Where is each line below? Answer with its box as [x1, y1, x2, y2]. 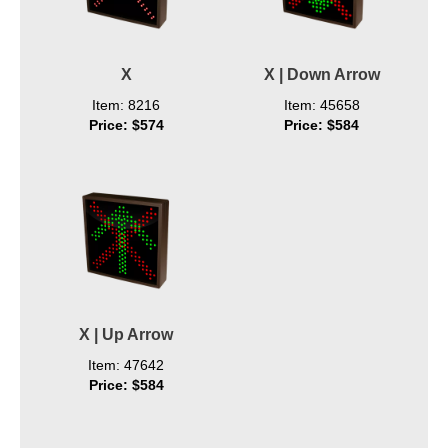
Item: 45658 [283, 97, 360, 114]
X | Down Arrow [263, 66, 380, 84]
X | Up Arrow [79, 326, 174, 344]
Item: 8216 [92, 97, 161, 114]
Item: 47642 [88, 357, 165, 374]
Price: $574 [88, 117, 164, 134]
